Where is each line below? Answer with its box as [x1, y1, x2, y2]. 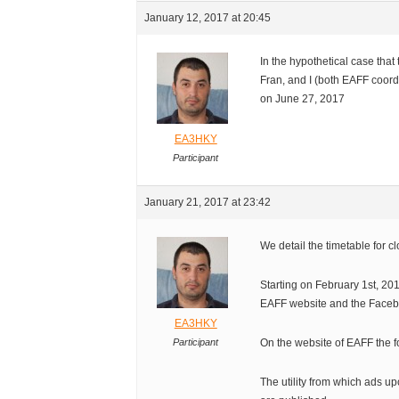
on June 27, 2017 [260, 93, 346, 106]
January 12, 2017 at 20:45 [144, 12, 272, 25]
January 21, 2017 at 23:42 [144, 196, 272, 209]
